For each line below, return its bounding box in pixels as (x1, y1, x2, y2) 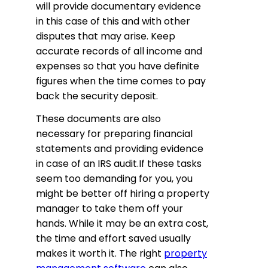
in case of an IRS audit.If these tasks (36, 156, 202, 170)
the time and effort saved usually (36, 231, 191, 245)
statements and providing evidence (36, 141, 203, 156)
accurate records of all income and (36, 44, 202, 58)
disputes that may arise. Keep (36, 29, 175, 43)
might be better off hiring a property (36, 186, 209, 200)
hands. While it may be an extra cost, (36, 216, 208, 230)
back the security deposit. (36, 89, 158, 103)
